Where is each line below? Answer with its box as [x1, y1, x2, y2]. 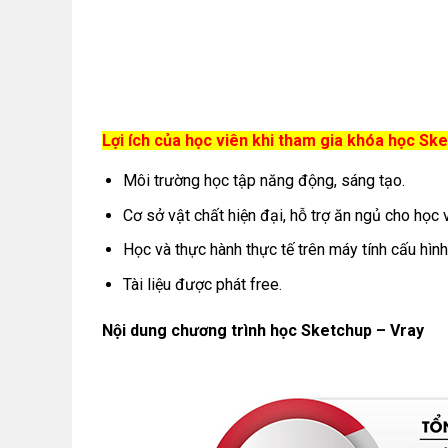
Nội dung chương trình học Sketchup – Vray [102, 320, 424, 340]
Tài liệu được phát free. [122, 275, 282, 294]
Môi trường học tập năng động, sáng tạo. [122, 171, 405, 191]
